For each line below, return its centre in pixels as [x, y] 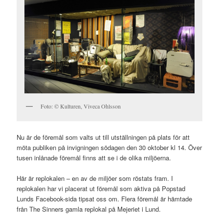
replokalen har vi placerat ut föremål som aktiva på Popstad [101, 188]
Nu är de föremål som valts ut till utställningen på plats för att [103, 137]
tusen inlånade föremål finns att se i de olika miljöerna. [94, 157]
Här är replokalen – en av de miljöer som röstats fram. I [95, 178]
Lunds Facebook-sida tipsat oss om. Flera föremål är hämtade [105, 198]
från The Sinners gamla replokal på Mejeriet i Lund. [89, 209]
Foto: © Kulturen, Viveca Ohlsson [81, 106]
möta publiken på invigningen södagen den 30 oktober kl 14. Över [109, 147]
